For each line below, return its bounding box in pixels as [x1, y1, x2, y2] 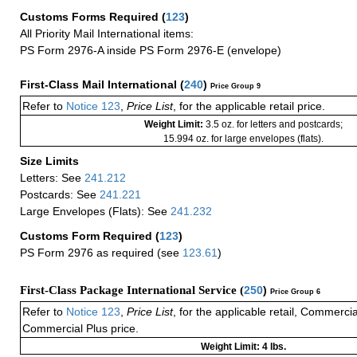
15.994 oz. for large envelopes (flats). [163, 132, 324, 144]
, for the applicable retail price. [173, 99, 325, 112]
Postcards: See [20, 187, 100, 201]
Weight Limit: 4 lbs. [200, 341, 286, 353]
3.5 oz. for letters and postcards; [205, 118, 343, 130]
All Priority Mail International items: [20, 26, 194, 40]
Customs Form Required [20, 229, 155, 243]
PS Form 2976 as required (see [20, 246, 182, 260]
